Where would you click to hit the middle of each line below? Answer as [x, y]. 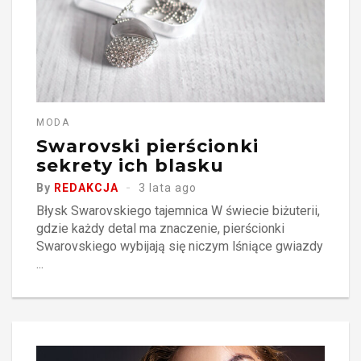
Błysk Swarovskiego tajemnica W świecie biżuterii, [178, 211]
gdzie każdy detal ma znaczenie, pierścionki [160, 229]
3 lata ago [168, 188]
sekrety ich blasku [130, 166]
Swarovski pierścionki [147, 147]
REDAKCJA [86, 188]
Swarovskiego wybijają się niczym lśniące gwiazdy [180, 247]
